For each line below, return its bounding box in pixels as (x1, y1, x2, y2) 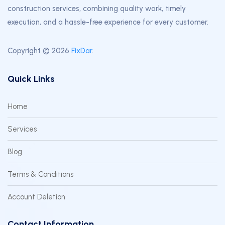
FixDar (71, 46, 92, 56)
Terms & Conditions (8, 170, 73, 179)
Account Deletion (8, 192, 65, 202)
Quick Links (8, 73, 55, 85)
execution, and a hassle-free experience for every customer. (8, 18, 208, 27)
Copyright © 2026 (8, 46, 71, 56)
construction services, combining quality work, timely (8, 4, 186, 14)
